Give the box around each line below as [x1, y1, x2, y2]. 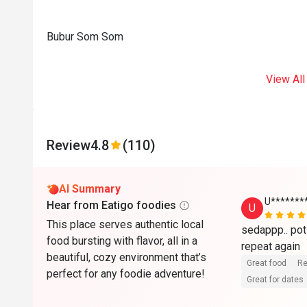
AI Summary [59, 182, 121, 195]
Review [47, 137, 90, 153]
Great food [247, 258, 286, 268]
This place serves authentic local [47, 218, 204, 231]
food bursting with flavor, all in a [47, 234, 197, 247]
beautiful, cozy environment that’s [47, 251, 206, 264]
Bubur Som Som [47, 30, 123, 43]
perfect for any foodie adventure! [47, 267, 205, 280]
